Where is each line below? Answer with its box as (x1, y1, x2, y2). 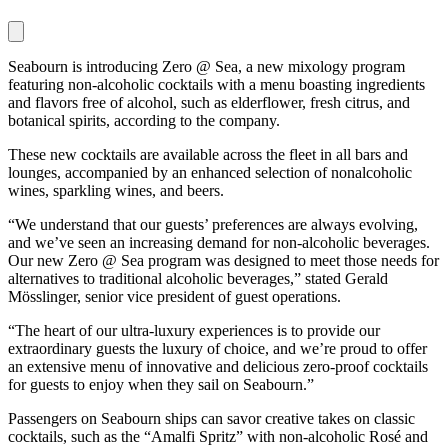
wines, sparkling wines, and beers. (8, 181, 224, 199)
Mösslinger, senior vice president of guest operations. (8, 287, 341, 305)
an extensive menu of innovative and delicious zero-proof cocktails (8, 357, 428, 375)
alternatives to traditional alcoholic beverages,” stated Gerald (8, 269, 388, 287)
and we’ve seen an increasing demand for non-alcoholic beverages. (8, 233, 430, 251)
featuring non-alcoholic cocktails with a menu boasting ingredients (8, 75, 425, 93)
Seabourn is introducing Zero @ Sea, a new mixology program (8, 57, 405, 75)
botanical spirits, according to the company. (8, 111, 280, 129)
